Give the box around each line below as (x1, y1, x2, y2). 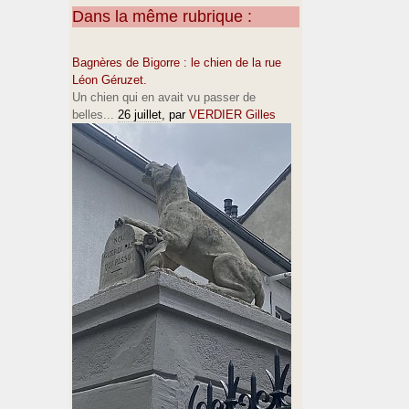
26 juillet (118, 108, 162, 121)
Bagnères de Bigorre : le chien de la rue (72, 56, 281, 69)
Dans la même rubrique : (72, 7, 252, 26)
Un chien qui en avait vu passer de (72, 90, 256, 104)
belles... (72, 108, 114, 121)
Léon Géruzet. (72, 73, 147, 87)
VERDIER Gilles (189, 108, 276, 121)
